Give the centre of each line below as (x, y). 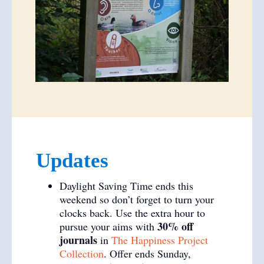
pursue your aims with (108, 226)
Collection (82, 253)
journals (78, 240)
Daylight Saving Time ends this (126, 186)
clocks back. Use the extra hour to (132, 213)
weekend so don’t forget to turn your (137, 199)
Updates (72, 161)
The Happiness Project (160, 240)
